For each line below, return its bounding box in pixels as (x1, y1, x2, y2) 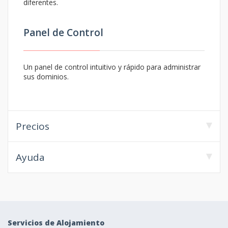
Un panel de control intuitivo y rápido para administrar (23, 62, 201, 72)
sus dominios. (23, 72, 69, 81)
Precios (16, 120, 49, 133)
